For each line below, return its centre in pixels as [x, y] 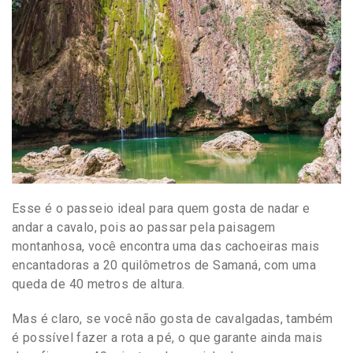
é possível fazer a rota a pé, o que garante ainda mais [167, 337]
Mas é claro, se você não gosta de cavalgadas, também [173, 318]
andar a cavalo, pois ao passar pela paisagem [144, 227]
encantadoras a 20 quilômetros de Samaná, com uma [164, 265]
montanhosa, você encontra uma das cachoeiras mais [166, 246]
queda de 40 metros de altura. [100, 284]
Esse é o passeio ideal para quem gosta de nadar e [161, 208]
